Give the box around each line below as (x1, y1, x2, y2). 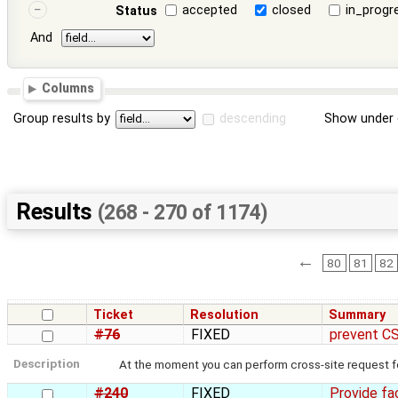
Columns (42, 81, 95, 96)
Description (13, 356, 80, 371)
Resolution (190, 307, 259, 323)
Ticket (93, 307, 134, 323)
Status (115, 3, 157, 19)
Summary (329, 307, 386, 323)
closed (272, 2, 312, 18)
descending (219, 111, 287, 127)
